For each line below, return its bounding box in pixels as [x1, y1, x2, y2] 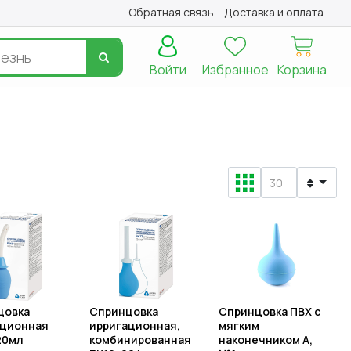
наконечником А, [218, 332, 313, 348]
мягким [218, 318, 259, 334]
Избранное [201, 61, 269, 79]
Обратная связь [128, 5, 214, 20]
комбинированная [89, 332, 191, 348]
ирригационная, [89, 318, 180, 334]
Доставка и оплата [224, 5, 324, 20]
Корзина [277, 61, 327, 79]
